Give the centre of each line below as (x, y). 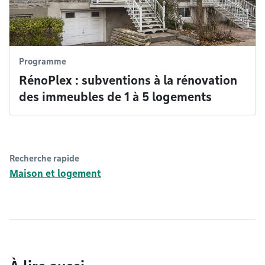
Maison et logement (55, 174)
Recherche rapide (44, 159)
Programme (43, 62)
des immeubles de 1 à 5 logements (115, 97)
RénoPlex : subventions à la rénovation (128, 80)
